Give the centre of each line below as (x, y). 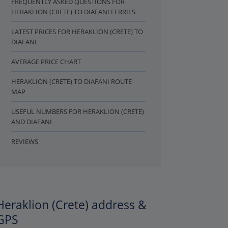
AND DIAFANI (32, 122)
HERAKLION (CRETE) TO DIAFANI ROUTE (72, 81)
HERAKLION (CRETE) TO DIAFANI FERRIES (73, 12)
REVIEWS (25, 141)
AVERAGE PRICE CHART (46, 62)
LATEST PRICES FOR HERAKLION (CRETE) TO (77, 32)
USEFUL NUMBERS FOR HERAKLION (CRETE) (78, 111)
